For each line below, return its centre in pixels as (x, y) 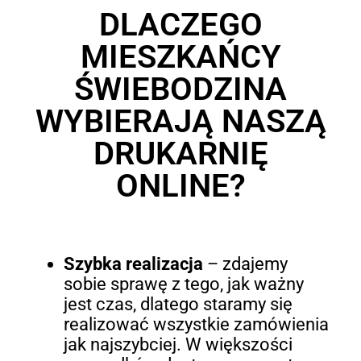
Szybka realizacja (133, 263)
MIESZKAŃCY (180, 57)
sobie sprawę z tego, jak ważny (183, 284)
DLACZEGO (180, 25)
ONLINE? (180, 186)
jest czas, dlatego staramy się (178, 304)
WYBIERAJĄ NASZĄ (180, 122)
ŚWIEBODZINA (180, 89)
